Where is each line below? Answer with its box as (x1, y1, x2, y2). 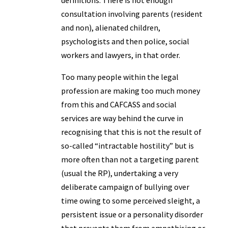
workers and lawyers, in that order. (61, 50, 180, 60)
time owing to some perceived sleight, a (61, 195, 200, 206)
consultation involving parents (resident (61, 9, 203, 19)
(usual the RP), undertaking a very (61, 168, 178, 178)
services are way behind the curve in (61, 113, 183, 123)
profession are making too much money (61, 85, 200, 96)
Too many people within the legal (61, 72, 179, 82)
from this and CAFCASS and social (61, 99, 177, 109)
